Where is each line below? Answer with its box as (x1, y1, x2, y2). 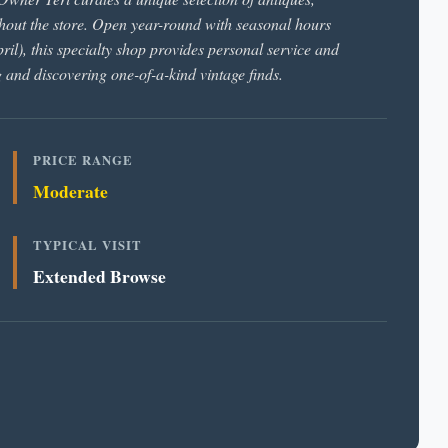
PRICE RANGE (33, 151, 134, 169)
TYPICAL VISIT (33, 236, 143, 254)
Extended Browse (33, 263, 167, 289)
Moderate (33, 178, 109, 204)
